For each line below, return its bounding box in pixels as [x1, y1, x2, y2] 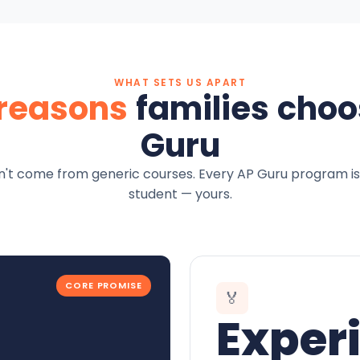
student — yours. [128, 185, 232, 203]
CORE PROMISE [65, 278, 142, 292]
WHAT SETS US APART [114, 76, 246, 89]
